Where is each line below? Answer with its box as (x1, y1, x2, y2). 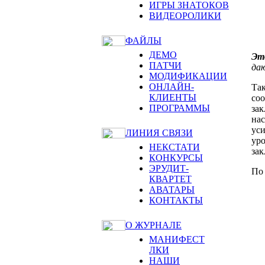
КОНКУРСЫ (149, 153, 203, 163)
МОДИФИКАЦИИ (149, 71, 227, 81)
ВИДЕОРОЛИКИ (149, 11, 221, 21)
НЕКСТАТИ (149, 142, 200, 152)
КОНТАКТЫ (149, 195, 203, 205)
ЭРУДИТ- (149, 163, 189, 173)
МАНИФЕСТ (149, 234, 205, 244)
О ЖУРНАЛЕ (125, 220, 182, 230)
